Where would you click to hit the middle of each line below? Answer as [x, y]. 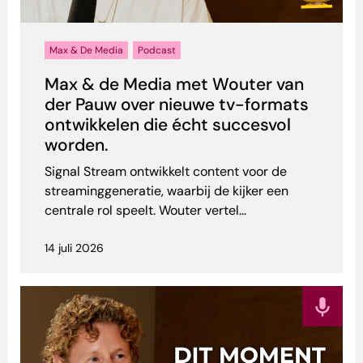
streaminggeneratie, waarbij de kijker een [167, 191]
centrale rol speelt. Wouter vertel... [145, 211]
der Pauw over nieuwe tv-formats [177, 105]
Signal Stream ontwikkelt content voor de [166, 172]
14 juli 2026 [74, 248]
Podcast [157, 51]
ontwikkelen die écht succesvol [168, 125]
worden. [77, 145]
